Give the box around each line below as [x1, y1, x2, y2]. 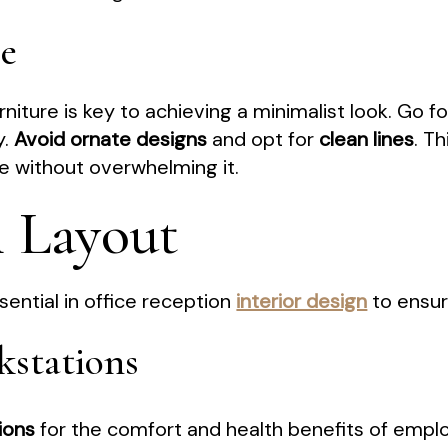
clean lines [319, 126, 415, 153]
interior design [236, 288, 368, 315]
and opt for [207, 126, 320, 153]
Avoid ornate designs [14, 126, 208, 153]
